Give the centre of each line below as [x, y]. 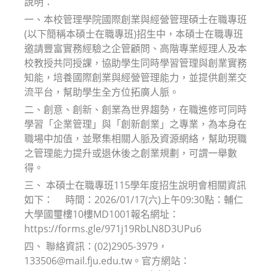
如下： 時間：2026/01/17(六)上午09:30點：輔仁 [134, 199]
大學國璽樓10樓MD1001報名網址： [102, 214]
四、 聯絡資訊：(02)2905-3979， [96, 246]
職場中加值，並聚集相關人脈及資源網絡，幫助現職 [135, 138]
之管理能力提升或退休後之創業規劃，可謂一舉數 [131, 153]
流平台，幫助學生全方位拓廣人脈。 [102, 92]
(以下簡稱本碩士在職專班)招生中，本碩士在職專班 [134, 34]
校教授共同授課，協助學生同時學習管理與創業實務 [135, 63]
